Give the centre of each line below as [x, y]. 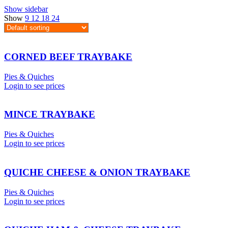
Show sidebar [26, 9]
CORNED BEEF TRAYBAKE [68, 56]
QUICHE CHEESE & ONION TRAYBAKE [97, 172]
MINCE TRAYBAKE [50, 115]
